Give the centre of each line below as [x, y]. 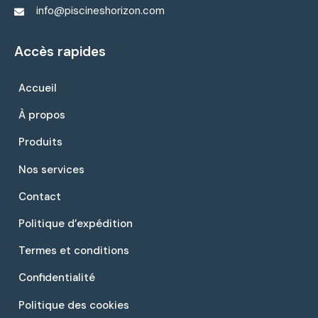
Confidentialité [56, 278]
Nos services [51, 169]
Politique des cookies [73, 305]
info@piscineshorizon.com [100, 11]
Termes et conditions [73, 251]
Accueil [37, 88]
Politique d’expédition [75, 223]
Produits [40, 142]
